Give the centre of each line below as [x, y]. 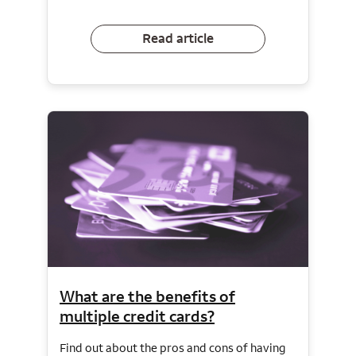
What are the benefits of [147, 296]
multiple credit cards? [137, 316]
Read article [178, 39]
